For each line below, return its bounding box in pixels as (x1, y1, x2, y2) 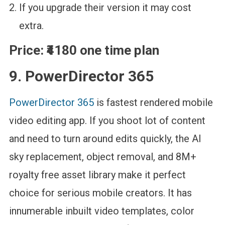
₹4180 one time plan (43, 43, 159, 58)
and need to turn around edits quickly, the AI (9, 133, 201, 145)
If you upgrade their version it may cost (19, 2, 191, 14)
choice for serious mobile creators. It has (9, 187, 192, 199)
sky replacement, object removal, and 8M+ (9, 151, 196, 163)
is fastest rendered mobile (93, 96, 213, 109)
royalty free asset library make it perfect (9, 169, 186, 181)
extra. (19, 20, 44, 32)
